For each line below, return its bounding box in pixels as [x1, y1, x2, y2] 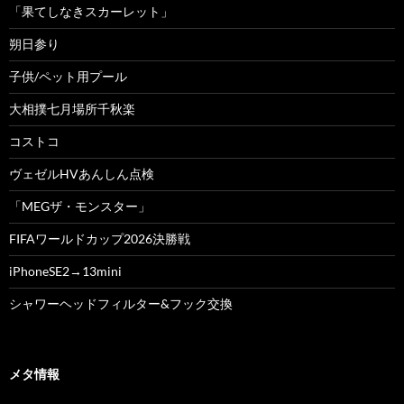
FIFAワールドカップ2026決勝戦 [9, 230, 190, 246]
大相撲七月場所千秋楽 [9, 100, 135, 116]
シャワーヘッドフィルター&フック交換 [9, 295, 233, 311]
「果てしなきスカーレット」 [9, 3, 173, 19]
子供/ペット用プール [9, 68, 127, 84]
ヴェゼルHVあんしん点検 [9, 165, 154, 181]
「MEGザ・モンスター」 [9, 197, 151, 214]
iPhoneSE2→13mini [9, 262, 122, 279]
